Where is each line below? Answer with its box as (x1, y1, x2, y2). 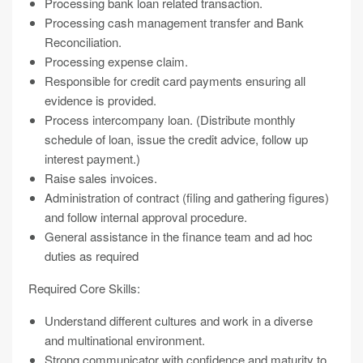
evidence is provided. (45, 92, 156, 109)
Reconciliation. (45, 33, 122, 50)
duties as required (45, 247, 139, 264)
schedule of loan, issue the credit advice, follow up (45, 130, 308, 147)
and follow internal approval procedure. (45, 208, 247, 225)
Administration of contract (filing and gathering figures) (45, 189, 329, 206)
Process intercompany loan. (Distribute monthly (45, 111, 296, 128)
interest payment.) (45, 150, 140, 167)
